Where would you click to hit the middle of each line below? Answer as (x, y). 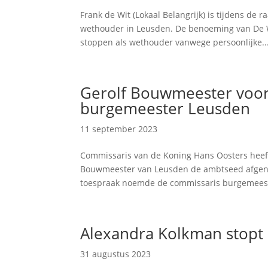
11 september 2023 (119, 129)
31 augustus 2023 (116, 254)
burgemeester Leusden (165, 108)
